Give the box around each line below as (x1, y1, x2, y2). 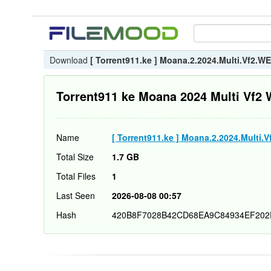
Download (50, 54, 90, 66)
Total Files (56, 170, 96, 182)
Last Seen (56, 189, 95, 201)
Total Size (56, 151, 94, 163)
